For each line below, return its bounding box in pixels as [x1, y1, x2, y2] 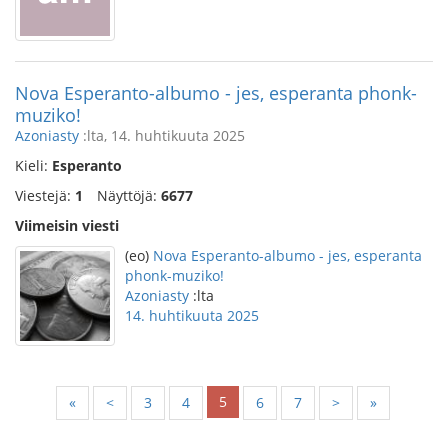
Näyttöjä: [97, 186, 161, 205]
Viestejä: [15, 186, 75, 205]
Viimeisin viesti [15, 216, 119, 235]
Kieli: [15, 156, 52, 175]
